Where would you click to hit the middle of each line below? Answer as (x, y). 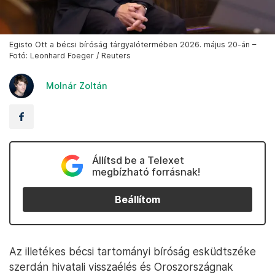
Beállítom (137, 199)
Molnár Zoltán (77, 86)
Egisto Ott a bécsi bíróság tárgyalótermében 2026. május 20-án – (133, 45)
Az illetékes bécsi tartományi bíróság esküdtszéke (133, 252)
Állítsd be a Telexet (138, 161)
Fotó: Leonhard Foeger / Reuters (70, 56)
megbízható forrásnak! (146, 172)
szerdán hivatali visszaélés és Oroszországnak (121, 267)
